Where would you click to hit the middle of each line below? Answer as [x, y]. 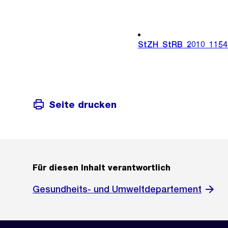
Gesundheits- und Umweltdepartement [117, 189]
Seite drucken [83, 104]
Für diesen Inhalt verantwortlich [102, 168]
